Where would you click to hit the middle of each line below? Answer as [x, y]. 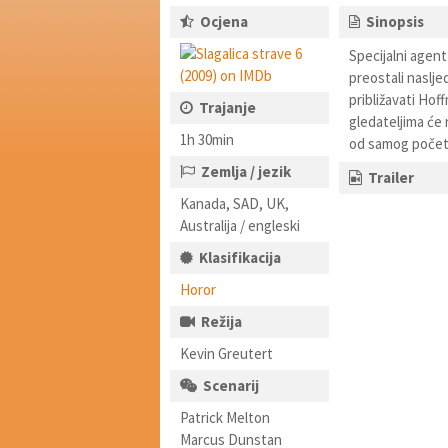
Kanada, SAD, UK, [234, 203]
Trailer [390, 177]
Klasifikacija [240, 257]
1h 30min [207, 139]
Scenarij [231, 385]
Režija [221, 321]
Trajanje [227, 107]
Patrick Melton [225, 417]
